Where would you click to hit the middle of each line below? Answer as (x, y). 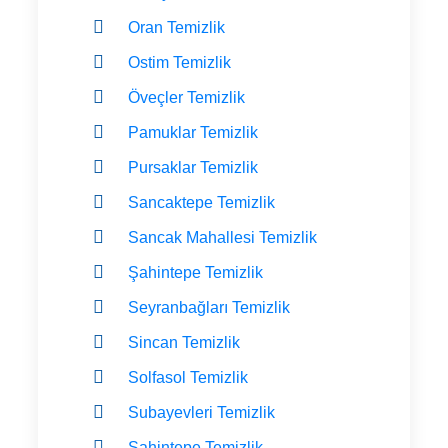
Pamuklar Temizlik (193, 132)
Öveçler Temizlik (186, 97)
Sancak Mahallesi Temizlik (222, 237)
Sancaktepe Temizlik (201, 202)
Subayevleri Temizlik (201, 412)
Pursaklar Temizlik (193, 167)
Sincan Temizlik (184, 342)
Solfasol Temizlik (188, 377)
